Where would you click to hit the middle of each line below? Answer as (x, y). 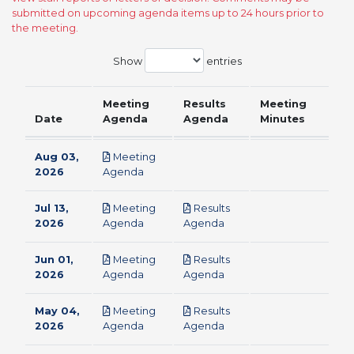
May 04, (57, 311)
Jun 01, (54, 260)
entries (222, 61)
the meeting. (45, 28)
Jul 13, (52, 208)
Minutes (282, 119)
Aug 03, (57, 157)
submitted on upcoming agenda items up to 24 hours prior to (168, 13)
